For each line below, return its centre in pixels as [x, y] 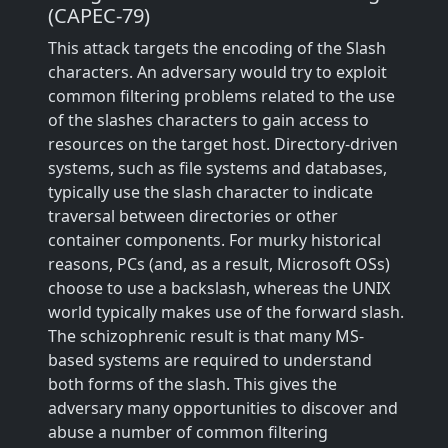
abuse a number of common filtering [188, 432]
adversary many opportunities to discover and [223, 408]
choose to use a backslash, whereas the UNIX [219, 288]
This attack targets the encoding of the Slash [217, 48]
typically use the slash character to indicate [210, 192]
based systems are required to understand [210, 360]
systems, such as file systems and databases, [217, 168]
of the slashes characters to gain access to [208, 120]
